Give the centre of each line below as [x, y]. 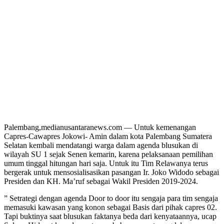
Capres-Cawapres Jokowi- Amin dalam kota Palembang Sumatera [108, 136]
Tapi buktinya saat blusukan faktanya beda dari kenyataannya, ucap [110, 216]
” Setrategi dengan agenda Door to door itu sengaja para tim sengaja [111, 198]
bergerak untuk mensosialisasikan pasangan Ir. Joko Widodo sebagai [111, 172]
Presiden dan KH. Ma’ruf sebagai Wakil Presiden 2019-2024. [101, 181]
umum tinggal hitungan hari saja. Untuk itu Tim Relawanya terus [106, 163]
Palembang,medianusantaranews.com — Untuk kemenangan [100, 127]
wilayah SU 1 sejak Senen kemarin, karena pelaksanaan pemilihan [108, 154]
